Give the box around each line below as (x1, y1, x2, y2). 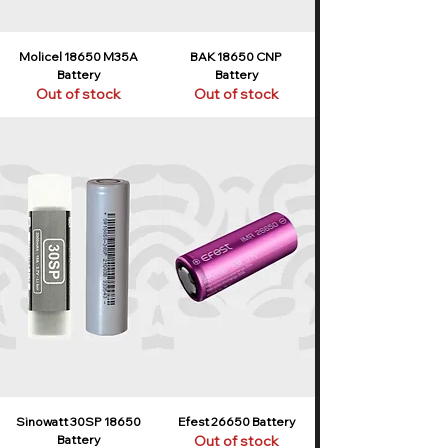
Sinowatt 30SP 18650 (16, 413, 142, 429)
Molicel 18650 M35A (19, 48, 139, 64)
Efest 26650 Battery (177, 413, 295, 429)
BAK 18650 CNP (190, 48, 283, 64)
